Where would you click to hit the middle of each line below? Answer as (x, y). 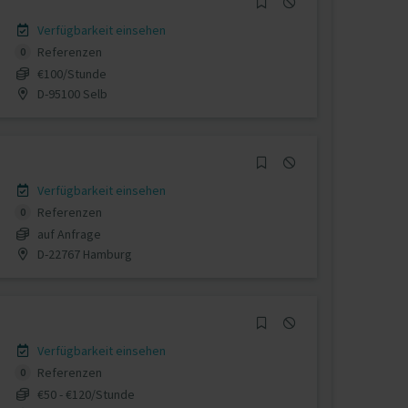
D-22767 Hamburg (83, 254)
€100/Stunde (71, 73)
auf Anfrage (69, 234)
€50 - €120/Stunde (86, 394)
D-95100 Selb (71, 93)
